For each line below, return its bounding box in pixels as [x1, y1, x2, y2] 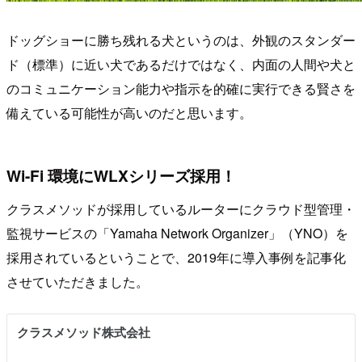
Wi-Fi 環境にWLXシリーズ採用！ [6, 163, 236, 187]
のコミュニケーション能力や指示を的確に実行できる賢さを [6, 79, 356, 99]
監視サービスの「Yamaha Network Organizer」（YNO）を [6, 224, 348, 243]
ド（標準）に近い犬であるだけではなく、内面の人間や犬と [6, 55, 356, 74]
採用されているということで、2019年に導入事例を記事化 [6, 248, 346, 267]
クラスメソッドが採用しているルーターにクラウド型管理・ [6, 200, 356, 219]
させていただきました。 [6, 272, 149, 292]
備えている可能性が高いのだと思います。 [6, 103, 252, 123]
